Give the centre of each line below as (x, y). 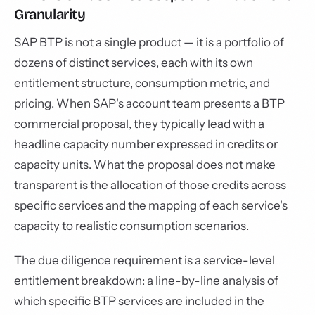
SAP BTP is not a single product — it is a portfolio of (149, 42)
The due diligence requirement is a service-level (144, 260)
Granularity (50, 14)
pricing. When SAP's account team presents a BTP (149, 103)
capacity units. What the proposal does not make (145, 165)
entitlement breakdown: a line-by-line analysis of (146, 281)
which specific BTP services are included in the (139, 301)
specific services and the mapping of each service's (151, 205)
